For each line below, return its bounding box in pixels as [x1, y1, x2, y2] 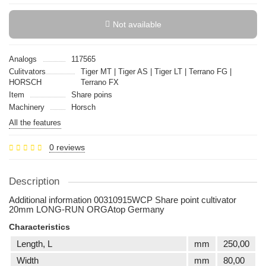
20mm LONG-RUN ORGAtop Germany [9, 204, 164, 214]
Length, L [17, 239, 52, 249]
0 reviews [49, 142, 85, 152]
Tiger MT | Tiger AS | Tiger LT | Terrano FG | [80, 67, 232, 76]
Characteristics [9, 222, 70, 232]
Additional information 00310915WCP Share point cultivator [9, 195, 236, 205]
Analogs [9, 55, 37, 64]
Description [9, 176, 59, 187]
